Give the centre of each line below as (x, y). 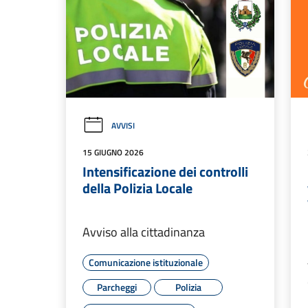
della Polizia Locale (137, 188)
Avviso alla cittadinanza (144, 232)
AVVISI (123, 126)
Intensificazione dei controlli (165, 172)
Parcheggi (117, 287)
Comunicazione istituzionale (146, 263)
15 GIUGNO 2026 (113, 153)
